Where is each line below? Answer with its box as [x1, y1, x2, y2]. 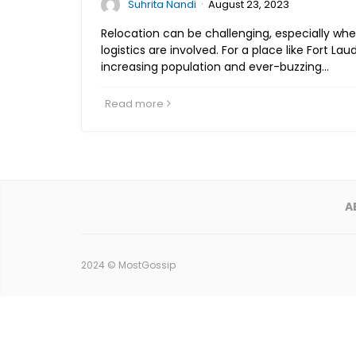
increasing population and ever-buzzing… [101, 59, 329, 75]
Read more [105, 96, 164, 111]
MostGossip [118, 258, 176, 272]
